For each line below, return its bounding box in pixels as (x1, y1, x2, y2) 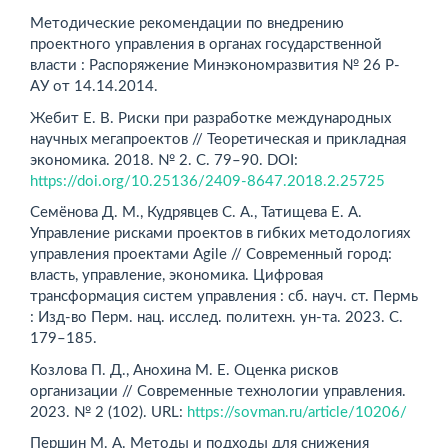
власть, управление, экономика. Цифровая (30, 268, 323, 283)
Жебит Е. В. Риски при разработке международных (30, 110, 391, 126)
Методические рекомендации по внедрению (30, 16, 344, 31)
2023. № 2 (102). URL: (30, 404, 187, 420)
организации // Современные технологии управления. (30, 383, 406, 399)
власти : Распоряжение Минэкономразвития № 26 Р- (30, 58, 400, 73)
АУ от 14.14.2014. (30, 79, 158, 94)
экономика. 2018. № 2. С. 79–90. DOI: (30, 152, 298, 168)
